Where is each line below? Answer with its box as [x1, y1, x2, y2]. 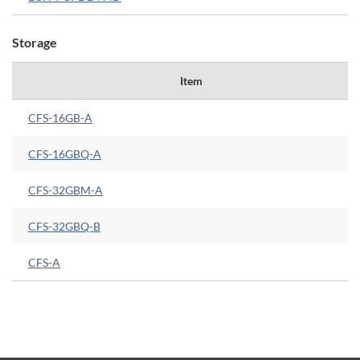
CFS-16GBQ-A [28, 147, 101, 162]
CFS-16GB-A [28, 111, 92, 125]
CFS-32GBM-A [28, 183, 103, 198]
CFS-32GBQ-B [28, 219, 100, 234]
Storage [12, 35, 57, 51]
